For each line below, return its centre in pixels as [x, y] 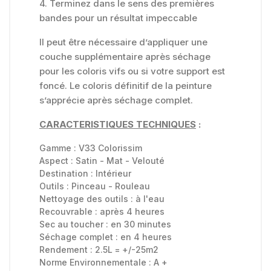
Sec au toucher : [75, 224]
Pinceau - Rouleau [111, 186]
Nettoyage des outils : [87, 199]
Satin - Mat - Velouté [120, 161]
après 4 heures [132, 212]
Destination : [67, 174]
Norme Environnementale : [96, 263]
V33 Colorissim [110, 148]
